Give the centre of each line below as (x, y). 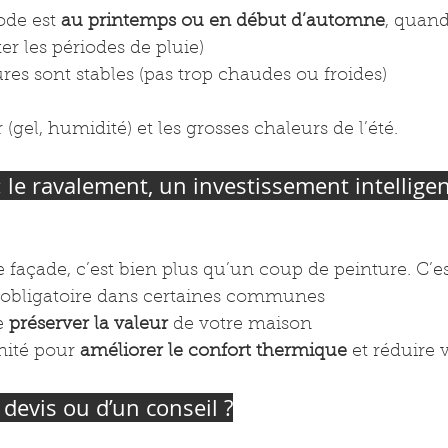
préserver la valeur (88, 325)
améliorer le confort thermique (213, 352)
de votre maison (240, 325)
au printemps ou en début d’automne (223, 22)
